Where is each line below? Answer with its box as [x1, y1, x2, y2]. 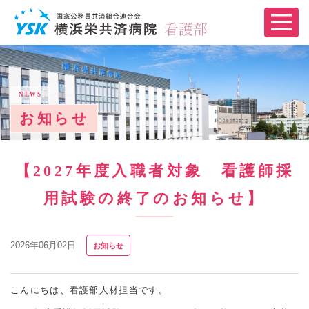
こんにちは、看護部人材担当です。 [10, 285, 168, 295]
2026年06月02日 [10, 239, 76, 250]
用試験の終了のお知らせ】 [43, 190, 266, 207]
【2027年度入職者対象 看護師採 [14, 162, 295, 179]
